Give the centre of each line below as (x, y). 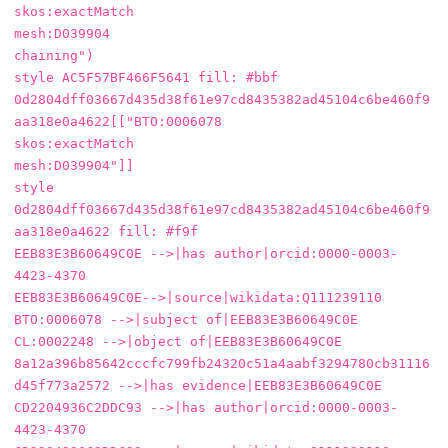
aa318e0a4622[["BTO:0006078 (118, 122)
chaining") (54, 56)
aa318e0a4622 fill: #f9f (106, 232)
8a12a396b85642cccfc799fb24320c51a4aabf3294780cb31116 (222, 364)
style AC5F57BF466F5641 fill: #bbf (146, 78)
